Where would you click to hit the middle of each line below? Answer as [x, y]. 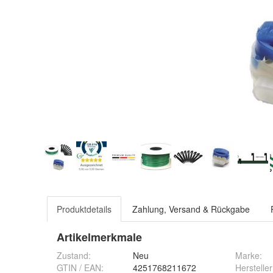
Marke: [249, 255]
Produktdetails [84, 209]
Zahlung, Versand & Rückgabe [191, 209]
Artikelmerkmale [99, 237]
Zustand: [74, 255]
